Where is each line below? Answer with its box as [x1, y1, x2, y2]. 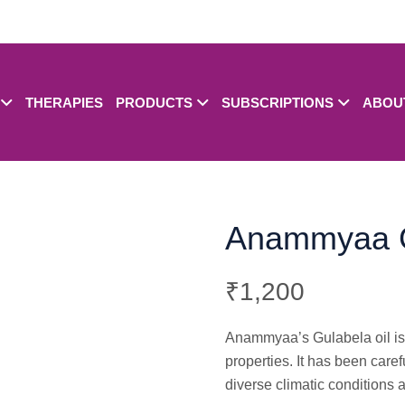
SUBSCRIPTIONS [221, 95, 334, 111]
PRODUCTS [116, 95, 193, 111]
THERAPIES [25, 95, 104, 111]
